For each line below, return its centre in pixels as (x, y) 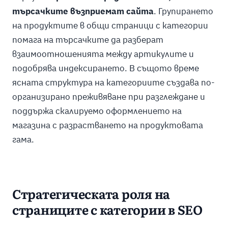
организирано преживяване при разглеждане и (108, 97)
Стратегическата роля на (91, 195)
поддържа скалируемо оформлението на (97, 111)
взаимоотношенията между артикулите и (103, 54)
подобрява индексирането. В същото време (105, 68)
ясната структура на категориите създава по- (113, 83)
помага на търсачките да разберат (88, 40)
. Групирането (183, 11)
